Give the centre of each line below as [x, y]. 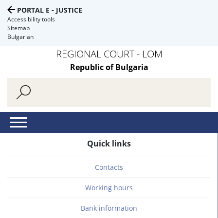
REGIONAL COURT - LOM [109, 54]
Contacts [109, 167]
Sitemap [18, 28]
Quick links [109, 144]
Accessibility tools [31, 19]
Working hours [109, 188]
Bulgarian [20, 37]
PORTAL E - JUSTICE [50, 10]
